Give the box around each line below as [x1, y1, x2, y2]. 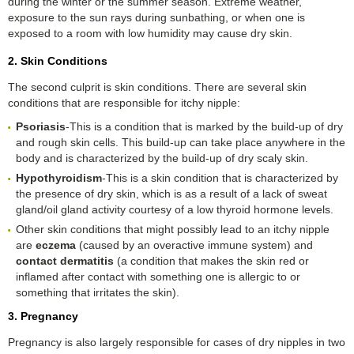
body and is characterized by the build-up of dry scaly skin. [16, 151, 308, 164]
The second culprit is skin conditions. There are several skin [8, 80, 307, 93]
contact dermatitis [16, 254, 114, 267]
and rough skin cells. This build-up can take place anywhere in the [16, 135, 345, 149]
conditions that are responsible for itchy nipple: [8, 96, 240, 109]
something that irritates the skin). [16, 285, 179, 299]
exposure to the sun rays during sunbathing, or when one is [8, 10, 305, 24]
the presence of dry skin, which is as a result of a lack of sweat [16, 186, 327, 200]
